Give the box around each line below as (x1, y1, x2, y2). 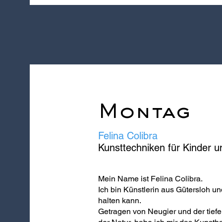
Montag (98, 103, 190, 123)
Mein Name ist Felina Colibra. (98, 174, 203, 183)
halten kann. (98, 196, 141, 205)
